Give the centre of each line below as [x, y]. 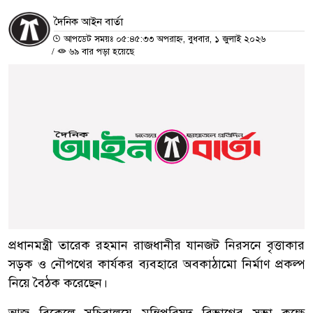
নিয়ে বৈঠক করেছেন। [58, 283]
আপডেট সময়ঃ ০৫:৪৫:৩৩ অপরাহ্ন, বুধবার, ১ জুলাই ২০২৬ [163, 39]
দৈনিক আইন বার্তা [88, 21]
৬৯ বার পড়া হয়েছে [100, 51]
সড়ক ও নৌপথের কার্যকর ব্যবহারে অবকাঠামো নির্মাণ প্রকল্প [156, 264]
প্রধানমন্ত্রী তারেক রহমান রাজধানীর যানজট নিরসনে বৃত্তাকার [156, 245]
